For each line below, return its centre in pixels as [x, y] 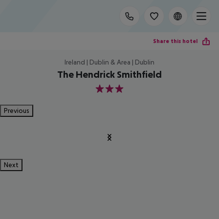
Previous [17, 110]
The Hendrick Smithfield [109, 74]
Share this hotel [175, 41]
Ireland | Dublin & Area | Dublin [109, 62]
